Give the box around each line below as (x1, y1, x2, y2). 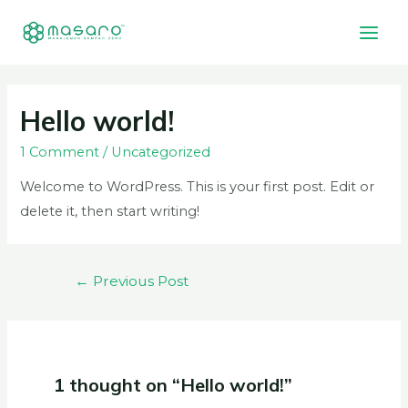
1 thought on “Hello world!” (54, 373, 293, 397)
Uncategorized (111, 143, 211, 160)
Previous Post (88, 272, 189, 291)
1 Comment (20, 143, 100, 160)
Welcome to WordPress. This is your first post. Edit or (20, 178, 375, 196)
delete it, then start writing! (20, 203, 200, 220)
